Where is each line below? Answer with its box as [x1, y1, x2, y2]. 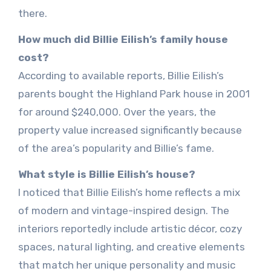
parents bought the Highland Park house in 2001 [18, 87, 250, 100]
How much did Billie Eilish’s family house [18, 33, 228, 45]
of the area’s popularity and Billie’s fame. [18, 142, 214, 154]
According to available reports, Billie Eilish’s [18, 69, 25, 82]
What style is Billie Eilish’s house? [18, 168, 195, 180]
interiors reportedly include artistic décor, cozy [18, 222, 242, 235]
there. [18, 7, 47, 19]
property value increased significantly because [18, 123, 242, 136]
